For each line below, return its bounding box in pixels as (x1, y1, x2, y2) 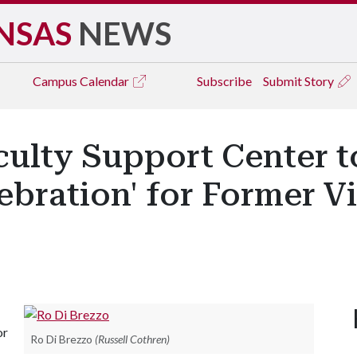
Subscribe (197, 73, 252, 88)
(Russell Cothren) (95, 331, 170, 346)
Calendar (80, 73, 131, 88)
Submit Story (263, 73, 336, 88)
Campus (33, 73, 80, 88)
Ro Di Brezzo (30, 331, 92, 346)
